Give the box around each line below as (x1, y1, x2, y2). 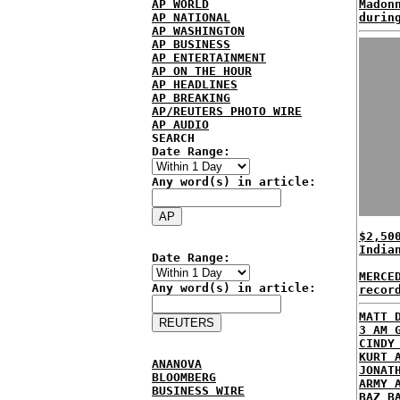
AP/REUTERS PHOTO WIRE (152, 104, 302, 118)
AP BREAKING (152, 91, 230, 104)
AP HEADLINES (152, 78, 237, 91)
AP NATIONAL (152, 11, 230, 24)
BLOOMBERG (152, 371, 216, 384)
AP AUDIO (152, 118, 209, 131)
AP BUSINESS (152, 37, 230, 51)
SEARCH (152, 131, 195, 145)
